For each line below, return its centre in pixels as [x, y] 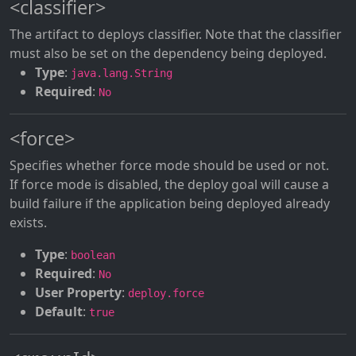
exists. [28, 222]
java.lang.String [122, 73]
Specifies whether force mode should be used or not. [169, 165]
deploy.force [166, 293]
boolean [93, 255]
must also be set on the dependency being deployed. [168, 53]
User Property [78, 292]
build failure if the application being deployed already [170, 203]
